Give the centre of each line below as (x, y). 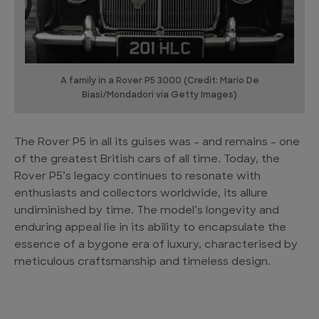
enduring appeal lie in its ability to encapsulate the (150, 228)
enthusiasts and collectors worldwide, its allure (141, 194)
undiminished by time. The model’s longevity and (147, 211)
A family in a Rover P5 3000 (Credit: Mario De (159, 81)
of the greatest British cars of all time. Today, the (147, 159)
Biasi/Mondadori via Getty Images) (159, 95)
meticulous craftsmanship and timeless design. (142, 262)
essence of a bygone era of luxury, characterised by (156, 245)
